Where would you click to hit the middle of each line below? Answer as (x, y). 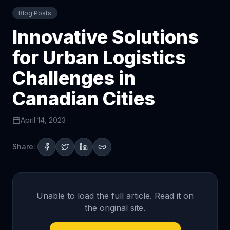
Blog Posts (35, 13)
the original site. (115, 208)
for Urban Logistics (99, 57)
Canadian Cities (84, 99)
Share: (24, 147)
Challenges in (74, 78)
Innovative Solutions (106, 37)
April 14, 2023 (43, 120)
